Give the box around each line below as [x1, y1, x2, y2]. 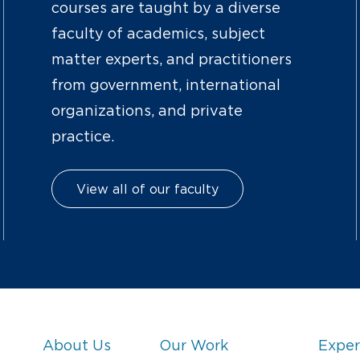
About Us [43, 337, 112, 354]
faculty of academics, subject [51, 26, 266, 43]
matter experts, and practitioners [51, 51, 292, 68]
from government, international [51, 77, 281, 94]
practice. [51, 129, 115, 145]
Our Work [159, 337, 229, 354]
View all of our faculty [76, 182, 219, 197]
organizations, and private [51, 103, 243, 120]
